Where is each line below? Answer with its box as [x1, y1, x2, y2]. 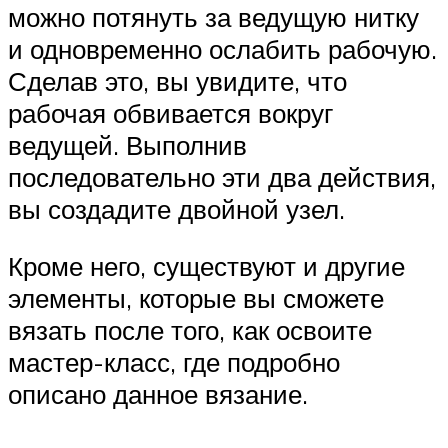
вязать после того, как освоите [8, 314, 372, 347]
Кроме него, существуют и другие [8, 250, 405, 283]
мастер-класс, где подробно [8, 346, 340, 379]
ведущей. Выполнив [8, 128, 247, 161]
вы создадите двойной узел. [8, 192, 345, 225]
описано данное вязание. [8, 378, 308, 411]
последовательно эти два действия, [8, 160, 436, 193]
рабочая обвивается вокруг [8, 96, 333, 129]
